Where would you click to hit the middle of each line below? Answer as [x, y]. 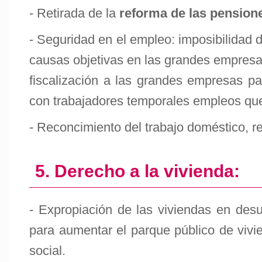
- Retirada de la [74, 13]
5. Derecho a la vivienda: [137, 171]
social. [47, 251]
